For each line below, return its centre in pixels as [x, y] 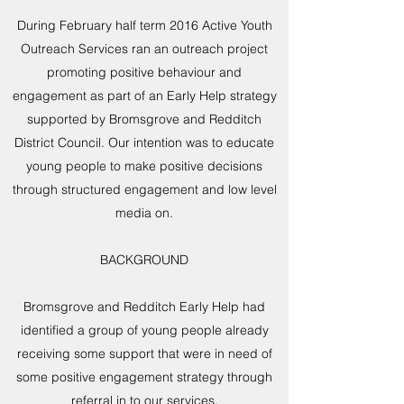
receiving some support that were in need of [144, 353]
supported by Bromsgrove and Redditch [144, 119]
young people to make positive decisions [144, 166]
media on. [144, 213]
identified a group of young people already [144, 330]
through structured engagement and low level [144, 189]
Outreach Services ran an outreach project [144, 49]
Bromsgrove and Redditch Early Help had [144, 307]
